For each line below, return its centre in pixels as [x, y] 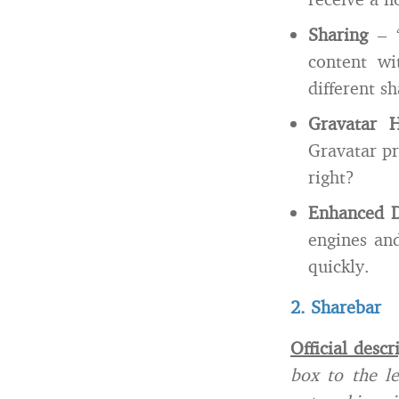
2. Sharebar [336, 307]
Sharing [338, 34]
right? [331, 177]
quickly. [339, 266]
